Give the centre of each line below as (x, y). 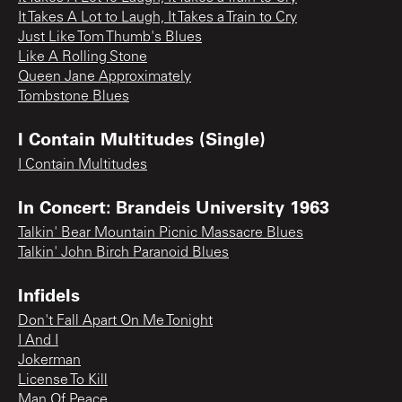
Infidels (49, 294)
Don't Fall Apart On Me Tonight (115, 321)
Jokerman (49, 360)
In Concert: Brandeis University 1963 (174, 206)
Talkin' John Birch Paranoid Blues (123, 253)
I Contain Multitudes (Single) (142, 138)
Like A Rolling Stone (83, 57)
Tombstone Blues (74, 96)
